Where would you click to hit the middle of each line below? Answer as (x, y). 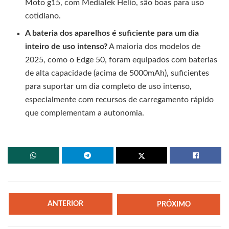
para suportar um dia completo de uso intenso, (109, 87)
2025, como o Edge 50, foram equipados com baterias (121, 60)
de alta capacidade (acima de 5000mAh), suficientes (117, 73)
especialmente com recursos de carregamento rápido (120, 100)
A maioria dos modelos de (154, 47)
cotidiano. (43, 16)
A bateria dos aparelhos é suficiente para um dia (112, 33)
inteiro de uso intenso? (66, 47)
